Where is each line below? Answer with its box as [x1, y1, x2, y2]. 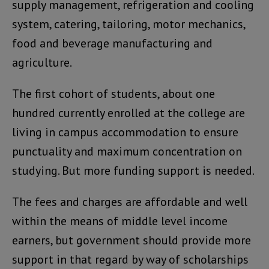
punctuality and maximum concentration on [12, 144, 242, 160]
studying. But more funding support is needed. [12, 163, 255, 179]
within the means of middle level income [12, 213, 228, 229]
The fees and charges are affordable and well [12, 194, 247, 210]
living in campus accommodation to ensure [12, 124, 238, 141]
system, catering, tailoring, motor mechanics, [12, 16, 245, 32]
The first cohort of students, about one [12, 86, 215, 102]
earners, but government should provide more [12, 232, 251, 249]
